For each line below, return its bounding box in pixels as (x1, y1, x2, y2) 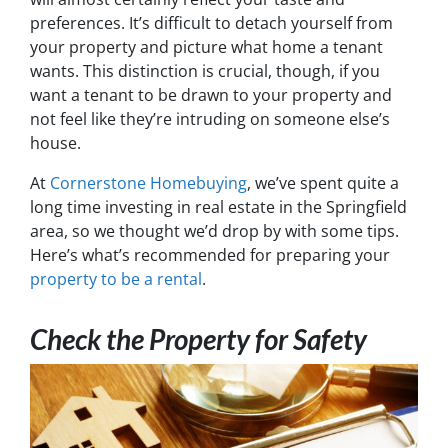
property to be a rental (30, 268, 202, 290)
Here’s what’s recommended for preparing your (30, 244, 390, 266)
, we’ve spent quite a (247, 172, 399, 194)
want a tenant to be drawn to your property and (30, 84, 392, 106)
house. (30, 132, 81, 154)
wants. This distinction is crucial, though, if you (30, 60, 380, 82)
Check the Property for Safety (30, 322, 367, 356)
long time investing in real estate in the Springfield (30, 196, 407, 218)
